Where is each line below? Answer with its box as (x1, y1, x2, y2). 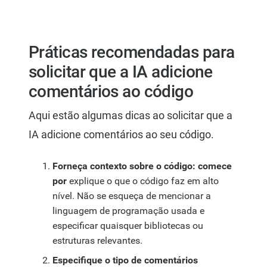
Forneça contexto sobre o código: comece (52, 160, 232, 172)
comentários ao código (29, 82, 194, 102)
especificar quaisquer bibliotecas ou (52, 220, 203, 232)
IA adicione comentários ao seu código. (29, 128, 214, 141)
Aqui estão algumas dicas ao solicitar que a (29, 109, 232, 122)
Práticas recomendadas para (29, 42, 235, 63)
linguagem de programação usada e (52, 205, 204, 217)
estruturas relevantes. (52, 235, 142, 247)
